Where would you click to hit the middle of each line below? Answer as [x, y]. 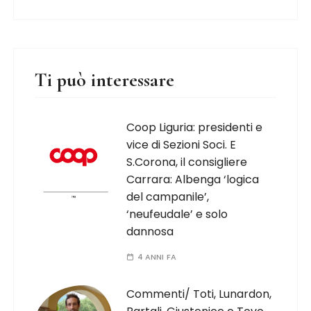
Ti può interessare [105, 80]
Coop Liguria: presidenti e [195, 127]
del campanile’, [168, 197]
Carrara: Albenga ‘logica [193, 179]
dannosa [150, 232]
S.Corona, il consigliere [187, 162]
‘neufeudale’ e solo [177, 214]
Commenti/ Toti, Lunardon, [199, 294]
